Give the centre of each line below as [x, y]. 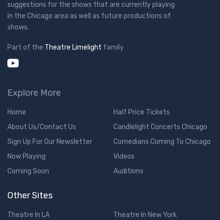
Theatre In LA [28, 215]
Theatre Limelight [73, 47]
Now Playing [27, 156]
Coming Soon [28, 171]
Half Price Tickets [142, 112]
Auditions [128, 171]
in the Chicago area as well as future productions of [89, 16]
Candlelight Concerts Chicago [160, 127]
